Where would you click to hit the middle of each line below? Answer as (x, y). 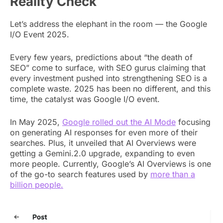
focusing (193, 122)
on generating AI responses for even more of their (104, 133)
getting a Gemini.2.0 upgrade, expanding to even (102, 154)
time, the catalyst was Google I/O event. (85, 99)
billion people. (37, 185)
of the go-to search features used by (80, 174)
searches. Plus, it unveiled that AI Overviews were (103, 143)
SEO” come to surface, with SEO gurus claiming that (108, 68)
